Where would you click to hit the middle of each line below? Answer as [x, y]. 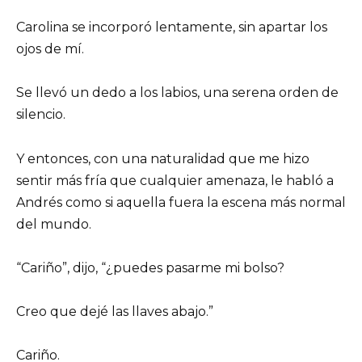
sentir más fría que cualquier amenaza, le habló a [175, 180]
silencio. [41, 115]
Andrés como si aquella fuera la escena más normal [181, 202]
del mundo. [54, 224]
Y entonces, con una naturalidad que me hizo [163, 158]
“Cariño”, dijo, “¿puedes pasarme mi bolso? [150, 267]
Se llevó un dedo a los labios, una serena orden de [177, 93]
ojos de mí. [50, 49]
